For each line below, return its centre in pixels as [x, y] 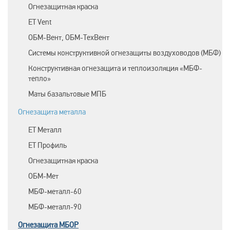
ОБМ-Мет [43, 176]
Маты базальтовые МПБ [67, 94]
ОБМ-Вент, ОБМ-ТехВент [69, 37]
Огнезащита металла [52, 112]
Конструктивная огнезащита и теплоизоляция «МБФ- [115, 68]
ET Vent [40, 22]
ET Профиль [47, 145]
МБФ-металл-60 [55, 191]
